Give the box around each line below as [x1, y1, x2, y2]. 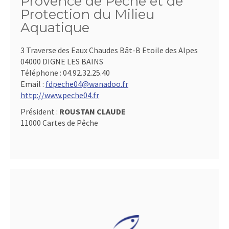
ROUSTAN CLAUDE [59, 106, 126, 117]
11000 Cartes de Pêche [20, 118, 98, 128]
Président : [20, 106, 59, 117]
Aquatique [20, 19, 89, 36]
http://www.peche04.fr [20, 90, 99, 100]
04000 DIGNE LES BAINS [20, 56, 103, 66]
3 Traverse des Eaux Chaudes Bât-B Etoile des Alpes [20, 45, 198, 55]
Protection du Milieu [20, 6, 154, 22]
